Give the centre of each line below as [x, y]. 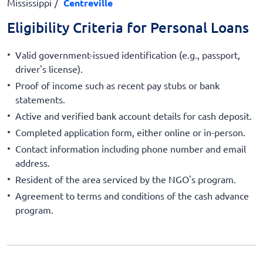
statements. [40, 99]
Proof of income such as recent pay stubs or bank [117, 85]
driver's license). [49, 68]
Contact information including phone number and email [131, 148]
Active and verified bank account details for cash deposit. [134, 115]
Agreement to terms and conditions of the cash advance [132, 195]
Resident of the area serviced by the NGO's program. [126, 179]
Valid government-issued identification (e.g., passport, [128, 54]
